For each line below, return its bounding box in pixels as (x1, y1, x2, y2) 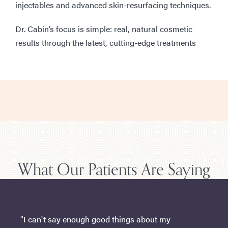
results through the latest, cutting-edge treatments (15, 37, 196, 49)
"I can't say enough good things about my (20, 213, 170, 225)
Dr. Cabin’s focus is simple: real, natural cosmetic (15, 23, 192, 35)
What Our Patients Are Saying (18, 157, 210, 184)
